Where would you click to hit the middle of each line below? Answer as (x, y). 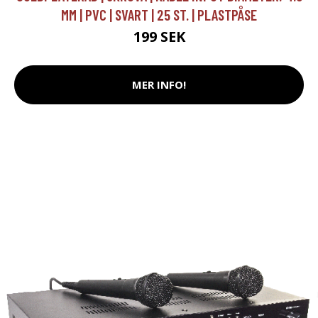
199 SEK (159, 36)
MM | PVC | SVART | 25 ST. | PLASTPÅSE (159, 14)
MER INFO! (159, 85)
